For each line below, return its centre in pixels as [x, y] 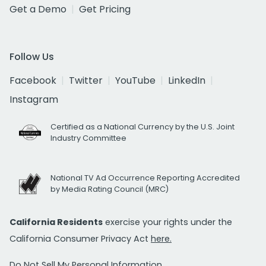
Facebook [33, 81]
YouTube [135, 81]
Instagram [34, 100]
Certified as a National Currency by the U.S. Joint [143, 127]
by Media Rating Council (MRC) [110, 189]
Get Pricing [105, 9]
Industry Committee [89, 138]
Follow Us [32, 57]
